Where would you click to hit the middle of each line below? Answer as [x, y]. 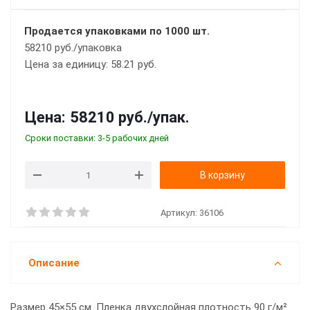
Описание [54, 263]
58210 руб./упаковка [73, 48]
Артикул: [179, 212]
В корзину [222, 175]
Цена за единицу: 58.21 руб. [90, 64]
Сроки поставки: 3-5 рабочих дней [97, 138]
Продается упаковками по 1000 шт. [117, 31]
